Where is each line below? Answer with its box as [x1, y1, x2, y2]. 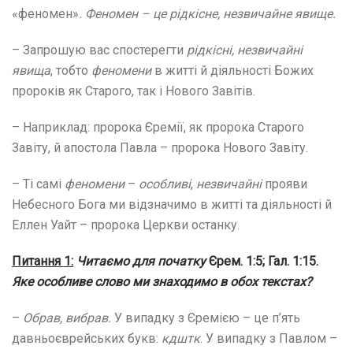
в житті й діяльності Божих [151, 62, 314, 78]
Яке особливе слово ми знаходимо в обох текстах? [12, 273, 312, 289]
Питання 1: [12, 253, 73, 269]
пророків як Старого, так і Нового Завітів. [12, 83, 255, 98]
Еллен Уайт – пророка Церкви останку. [12, 217, 240, 232]
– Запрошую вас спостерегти [12, 42, 184, 58]
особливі [139, 176, 191, 191]
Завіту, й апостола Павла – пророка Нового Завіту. [12, 139, 308, 155]
